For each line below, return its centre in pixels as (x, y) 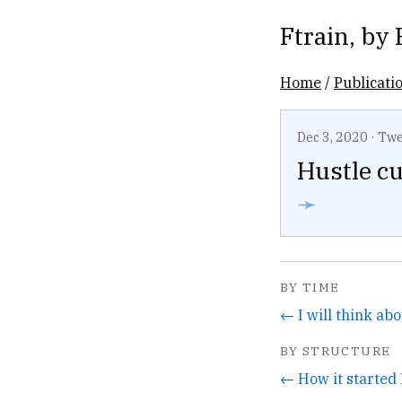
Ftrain (315, 35)
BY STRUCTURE (336, 350)
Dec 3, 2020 (332, 137)
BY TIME (310, 288)
